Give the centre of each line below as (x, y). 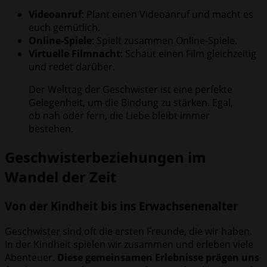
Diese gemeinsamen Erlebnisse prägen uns (158, 257)
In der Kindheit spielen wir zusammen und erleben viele (129, 244)
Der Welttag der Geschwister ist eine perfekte (131, 90)
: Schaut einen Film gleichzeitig (188, 54)
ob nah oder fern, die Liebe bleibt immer (119, 116)
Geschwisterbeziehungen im (105, 157)
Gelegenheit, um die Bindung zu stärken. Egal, (131, 103)
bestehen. (51, 129)
